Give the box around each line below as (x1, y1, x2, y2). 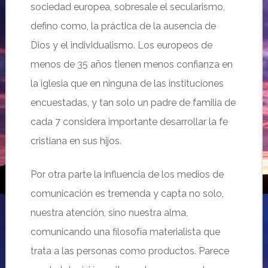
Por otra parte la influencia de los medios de (30, 169, 224, 180)
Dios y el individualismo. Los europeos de (30, 39, 212, 51)
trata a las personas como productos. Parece (30, 245, 229, 257)
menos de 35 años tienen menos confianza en (30, 59, 233, 70)
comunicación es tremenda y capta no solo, (30, 188, 224, 199)
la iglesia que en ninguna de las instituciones (30, 78, 224, 89)
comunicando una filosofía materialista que (30, 226, 220, 237)
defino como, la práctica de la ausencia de (30, 20, 216, 32)
